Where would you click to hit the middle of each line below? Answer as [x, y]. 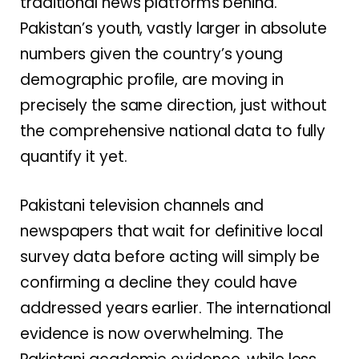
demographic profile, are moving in [152, 79]
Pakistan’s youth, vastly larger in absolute [173, 28]
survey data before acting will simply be [170, 256]
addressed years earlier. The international [176, 308]
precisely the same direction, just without [174, 105]
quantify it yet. [74, 156]
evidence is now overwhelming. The [152, 333]
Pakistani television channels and [142, 205]
